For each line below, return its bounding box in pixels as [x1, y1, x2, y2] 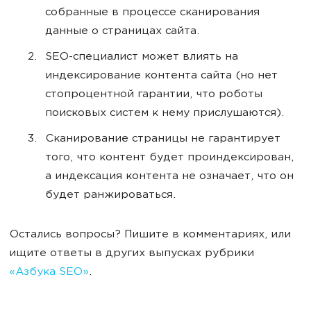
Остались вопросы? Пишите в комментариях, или [9, 229, 291, 242]
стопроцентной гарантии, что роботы [45, 89, 262, 101]
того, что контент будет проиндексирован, [45, 152, 294, 165]
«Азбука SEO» [9, 267, 89, 279]
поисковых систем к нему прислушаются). [45, 108, 284, 120]
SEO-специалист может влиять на [45, 51, 238, 64]
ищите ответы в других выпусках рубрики [9, 248, 254, 260]
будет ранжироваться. [45, 190, 176, 202]
